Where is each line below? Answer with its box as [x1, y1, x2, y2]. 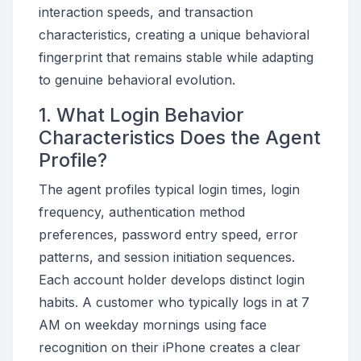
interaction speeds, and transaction [39, 4, 253, 20]
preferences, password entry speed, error [39, 226, 298, 243]
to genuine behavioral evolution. [39, 72, 235, 88]
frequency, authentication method [39, 204, 245, 220]
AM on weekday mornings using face [39, 317, 267, 333]
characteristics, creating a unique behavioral [39, 27, 309, 43]
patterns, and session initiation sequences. [39, 249, 295, 265]
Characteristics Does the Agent [39, 126, 321, 149]
